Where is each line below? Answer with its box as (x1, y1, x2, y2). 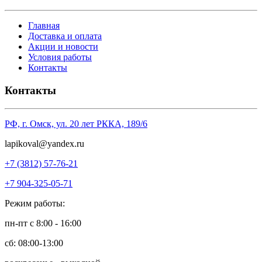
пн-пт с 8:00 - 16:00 (5, 218, 81, 228)
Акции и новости (28, 42, 98, 52)
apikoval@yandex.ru (7, 138, 84, 149)
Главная (28, 20, 60, 31)
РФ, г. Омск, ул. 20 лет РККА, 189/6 (5, 118, 147, 129)
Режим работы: (5, 198, 65, 208)
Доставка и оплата (28, 31, 102, 42)
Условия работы (28, 52, 92, 63)
